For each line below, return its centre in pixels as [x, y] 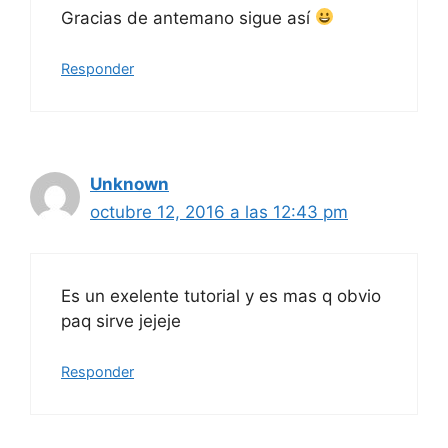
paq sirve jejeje [121, 320]
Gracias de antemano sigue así [188, 17]
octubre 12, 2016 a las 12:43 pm [219, 212]
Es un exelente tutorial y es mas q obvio [221, 295]
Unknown [129, 184]
